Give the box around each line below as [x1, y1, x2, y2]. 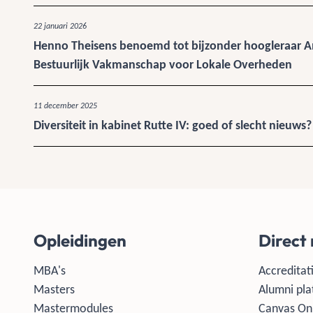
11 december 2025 [34, 102, 97, 110]
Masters [34, 282, 75, 297]
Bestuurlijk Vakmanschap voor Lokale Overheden [34, 57, 292, 72]
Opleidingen [34, 230, 126, 251]
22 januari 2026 [34, 22, 87, 31]
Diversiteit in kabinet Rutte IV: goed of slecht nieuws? [34, 117, 312, 133]
